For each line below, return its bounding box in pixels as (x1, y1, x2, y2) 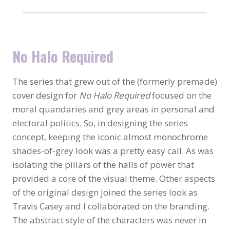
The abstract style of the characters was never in (12, 214, 206, 226)
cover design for (12, 89, 79, 101)
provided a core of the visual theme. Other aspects (12, 172, 215, 184)
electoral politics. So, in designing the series (12, 117, 188, 129)
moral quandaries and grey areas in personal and (12, 103, 215, 115)
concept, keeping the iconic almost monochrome (12, 130, 208, 143)
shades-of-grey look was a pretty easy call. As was (12, 144, 214, 157)
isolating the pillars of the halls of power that (12, 158, 194, 170)
